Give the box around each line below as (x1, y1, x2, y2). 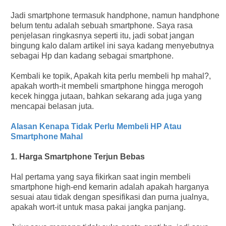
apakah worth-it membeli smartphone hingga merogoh (10, 81, 203, 90)
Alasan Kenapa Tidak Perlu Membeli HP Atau (10, 122, 182, 131)
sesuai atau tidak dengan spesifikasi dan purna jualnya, (10, 192, 209, 201)
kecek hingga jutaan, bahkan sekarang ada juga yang (10, 91, 202, 100)
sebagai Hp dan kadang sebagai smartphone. (10, 51, 174, 60)
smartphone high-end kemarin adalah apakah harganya (10, 182, 209, 191)
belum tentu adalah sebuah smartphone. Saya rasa (10, 21, 193, 30)
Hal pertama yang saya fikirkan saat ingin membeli (10, 172, 191, 181)
